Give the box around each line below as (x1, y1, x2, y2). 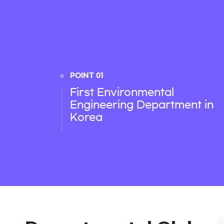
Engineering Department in (70, 99, 213, 109)
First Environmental (70, 87, 174, 97)
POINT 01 (70, 72, 103, 79)
